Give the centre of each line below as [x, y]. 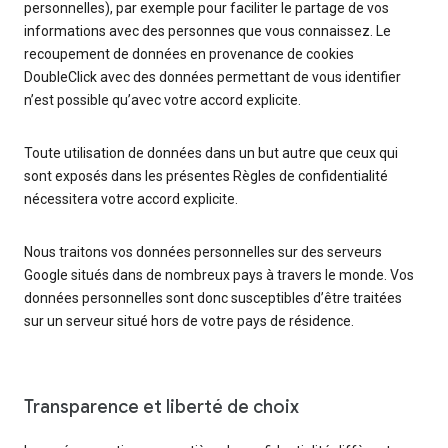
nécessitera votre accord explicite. [131, 199]
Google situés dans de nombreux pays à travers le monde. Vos [219, 275]
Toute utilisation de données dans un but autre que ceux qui [211, 153]
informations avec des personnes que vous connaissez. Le [207, 31]
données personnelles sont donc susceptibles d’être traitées [213, 298]
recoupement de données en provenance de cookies [189, 54]
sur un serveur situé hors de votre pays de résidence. [189, 321]
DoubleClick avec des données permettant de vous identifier [212, 77]
